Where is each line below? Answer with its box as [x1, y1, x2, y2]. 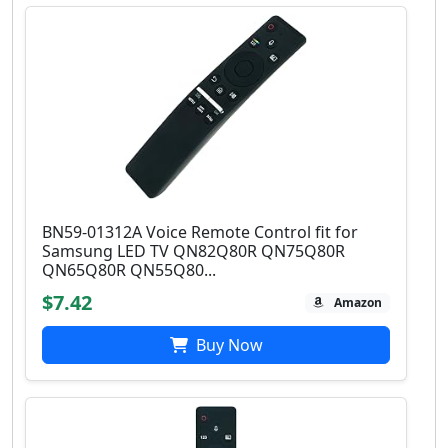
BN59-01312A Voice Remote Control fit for [42, 221, 358, 244]
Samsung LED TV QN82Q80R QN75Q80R [42, 240, 345, 263]
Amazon [334, 294, 383, 312]
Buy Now [191, 334, 263, 357]
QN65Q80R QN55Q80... [42, 259, 216, 282]
